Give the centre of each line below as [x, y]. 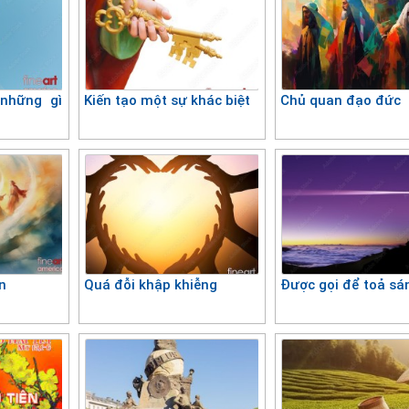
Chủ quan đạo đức [341, 100]
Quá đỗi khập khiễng [151, 284]
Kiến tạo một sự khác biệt [168, 100]
